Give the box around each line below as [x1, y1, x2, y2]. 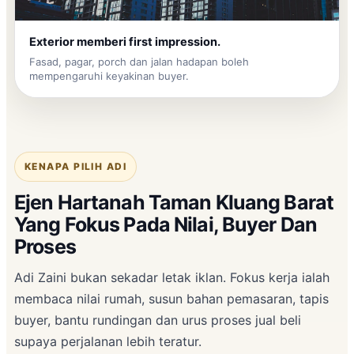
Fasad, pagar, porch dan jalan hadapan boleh [29, 55, 249, 68]
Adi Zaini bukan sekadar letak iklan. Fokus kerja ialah [14, 269, 330, 285]
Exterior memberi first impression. [29, 34, 220, 49]
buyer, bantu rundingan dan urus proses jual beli [14, 311, 301, 328]
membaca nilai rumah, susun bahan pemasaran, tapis [14, 290, 329, 307]
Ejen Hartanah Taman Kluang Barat [14, 190, 333, 214]
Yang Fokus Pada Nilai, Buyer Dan [14, 212, 317, 236]
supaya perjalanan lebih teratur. [14, 333, 201, 349]
